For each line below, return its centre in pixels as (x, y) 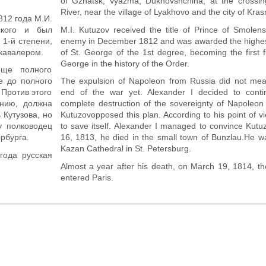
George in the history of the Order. (125, 63)
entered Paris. (87, 177)
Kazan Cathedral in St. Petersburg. (126, 148)
